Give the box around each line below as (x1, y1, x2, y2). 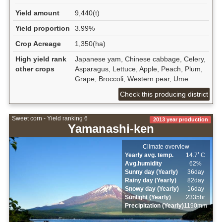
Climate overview (143, 143, 190, 150)
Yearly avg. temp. (125, 151, 174, 159)
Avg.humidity (125, 160, 163, 167)
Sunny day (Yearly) (125, 168, 178, 175)
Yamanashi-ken (68, 122, 154, 136)
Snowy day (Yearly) (125, 185, 179, 192)
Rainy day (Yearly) (125, 176, 177, 184)
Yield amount (15, 8, 59, 17)
